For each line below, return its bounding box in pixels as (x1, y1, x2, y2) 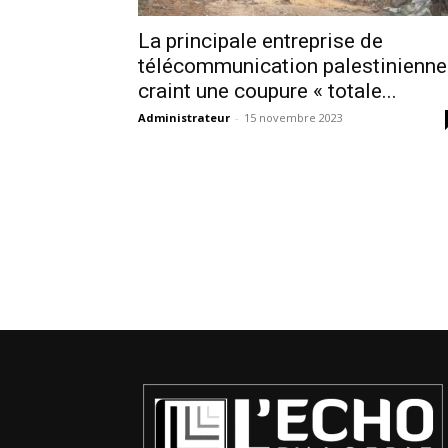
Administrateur (138, 110, 230, 125)
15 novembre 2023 (244, 110, 343, 125)
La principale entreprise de (138, 29, 383, 53)
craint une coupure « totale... (138, 79, 397, 103)
